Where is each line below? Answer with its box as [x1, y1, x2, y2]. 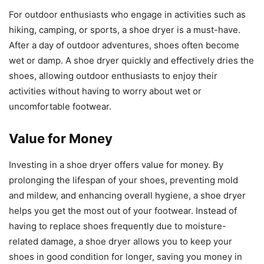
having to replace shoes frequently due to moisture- [9, 220, 226, 232]
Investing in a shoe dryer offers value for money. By [9, 159, 223, 171]
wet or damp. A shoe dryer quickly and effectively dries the [9, 55, 254, 67]
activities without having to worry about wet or [9, 85, 202, 97]
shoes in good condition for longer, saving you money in [9, 251, 242, 263]
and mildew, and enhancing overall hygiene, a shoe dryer [9, 190, 246, 202]
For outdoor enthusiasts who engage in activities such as [9, 9, 246, 21]
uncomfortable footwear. [9, 101, 111, 113]
